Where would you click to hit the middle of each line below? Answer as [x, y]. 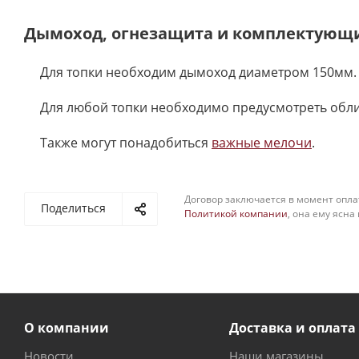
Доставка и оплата [292, 328]
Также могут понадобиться [126, 143]
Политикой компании [236, 214]
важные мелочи [262, 143]
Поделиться [73, 208]
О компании [67, 328]
